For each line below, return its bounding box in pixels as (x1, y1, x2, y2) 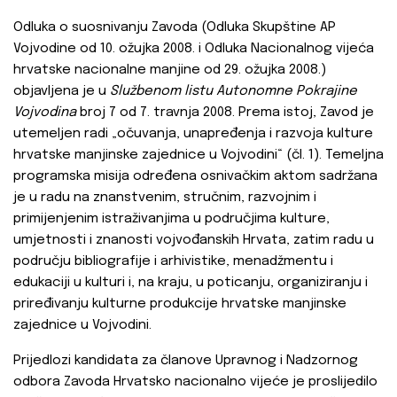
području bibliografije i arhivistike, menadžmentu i (13, 254, 333, 269)
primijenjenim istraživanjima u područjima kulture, (13, 212, 330, 227)
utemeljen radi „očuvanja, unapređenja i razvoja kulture (13, 127, 373, 142)
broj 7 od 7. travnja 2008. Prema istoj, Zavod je (76, 105, 374, 121)
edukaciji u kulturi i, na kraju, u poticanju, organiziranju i (13, 276, 368, 291)
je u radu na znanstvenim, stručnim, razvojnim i (13, 191, 316, 206)
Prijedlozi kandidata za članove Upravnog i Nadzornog (13, 354, 358, 369)
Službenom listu (110, 84, 213, 99)
